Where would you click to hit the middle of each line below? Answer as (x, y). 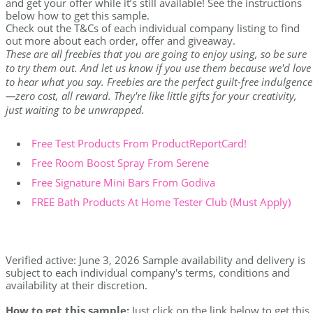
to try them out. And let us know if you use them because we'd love (158, 68)
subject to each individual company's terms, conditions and (148, 272)
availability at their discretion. (77, 285)
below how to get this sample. (78, 15)
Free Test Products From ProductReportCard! (139, 143)
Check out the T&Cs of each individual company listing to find (153, 28)
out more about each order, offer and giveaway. (121, 41)
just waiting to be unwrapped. (75, 110)
